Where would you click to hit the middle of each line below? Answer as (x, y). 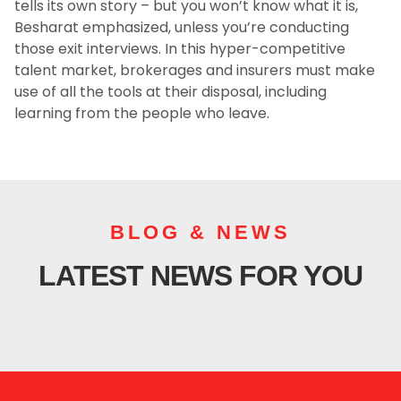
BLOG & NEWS (200, 233)
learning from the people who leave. (142, 113)
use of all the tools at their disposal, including (171, 91)
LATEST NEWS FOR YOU (200, 276)
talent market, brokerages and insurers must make (195, 70)
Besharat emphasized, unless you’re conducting (182, 27)
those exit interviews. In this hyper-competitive (180, 48)
